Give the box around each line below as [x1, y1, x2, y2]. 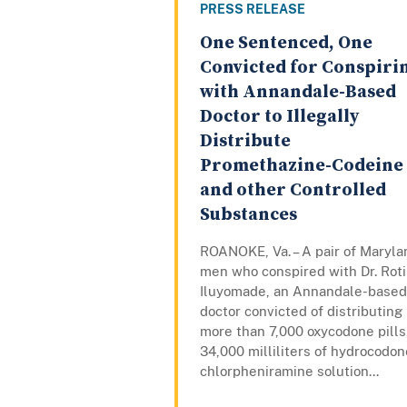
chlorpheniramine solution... [200, 363, 379, 380]
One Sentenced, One [200, 32, 372, 55]
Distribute [200, 130, 291, 154]
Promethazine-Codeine [200, 154, 403, 178]
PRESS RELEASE [200, 2, 305, 17]
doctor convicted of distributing [200, 303, 402, 320]
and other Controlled [200, 179, 386, 203]
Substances [200, 203, 297, 227]
